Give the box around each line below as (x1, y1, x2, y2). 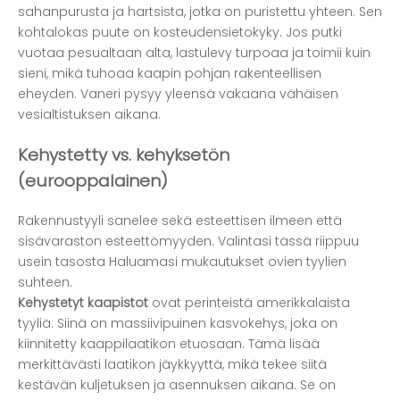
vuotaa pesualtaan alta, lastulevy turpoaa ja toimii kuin (18, 44, 371, 62)
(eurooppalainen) (18, 168, 168, 193)
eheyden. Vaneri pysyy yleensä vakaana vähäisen (18, 85, 338, 104)
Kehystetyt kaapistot (18, 293, 152, 312)
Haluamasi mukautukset (109, 252, 268, 271)
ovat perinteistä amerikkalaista (152, 293, 350, 312)
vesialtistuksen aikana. (18, 105, 161, 124)
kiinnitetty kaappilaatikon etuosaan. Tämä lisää (18, 334, 320, 353)
